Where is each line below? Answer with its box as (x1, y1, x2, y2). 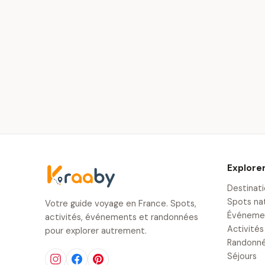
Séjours (227, 251, 257, 261)
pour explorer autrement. (45, 225, 147, 237)
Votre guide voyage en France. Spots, (45, 198, 196, 210)
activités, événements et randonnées (45, 211, 198, 224)
